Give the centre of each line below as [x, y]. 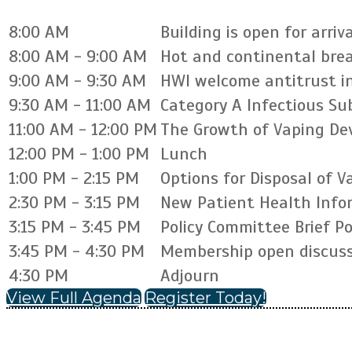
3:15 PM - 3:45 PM [75, 227]
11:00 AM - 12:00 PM [83, 129]
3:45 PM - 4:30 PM [77, 251]
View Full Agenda [74, 298]
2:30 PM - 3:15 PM [74, 202]
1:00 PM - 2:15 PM [74, 178]
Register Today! [205, 298]
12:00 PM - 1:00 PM [79, 154]
